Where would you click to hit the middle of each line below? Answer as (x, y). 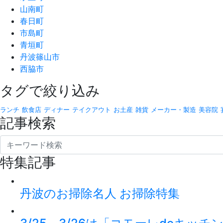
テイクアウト (92, 110)
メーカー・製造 (173, 110)
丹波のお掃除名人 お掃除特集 (100, 193)
